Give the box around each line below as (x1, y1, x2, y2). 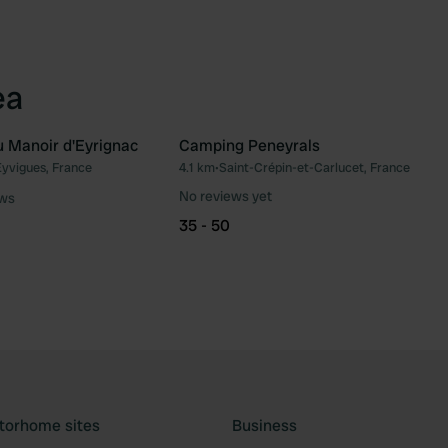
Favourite (140, 166, 209, 187)
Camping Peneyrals (179, 135, 320, 156)
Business (232, 415, 297, 436)
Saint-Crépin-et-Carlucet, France (219, 159, 410, 176)
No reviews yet (179, 187, 272, 205)
